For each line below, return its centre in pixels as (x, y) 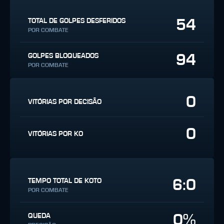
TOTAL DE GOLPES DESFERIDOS (77, 21)
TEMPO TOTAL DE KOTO (65, 181)
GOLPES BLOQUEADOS (63, 56)
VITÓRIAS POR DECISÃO (65, 102)
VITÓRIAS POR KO (55, 134)
